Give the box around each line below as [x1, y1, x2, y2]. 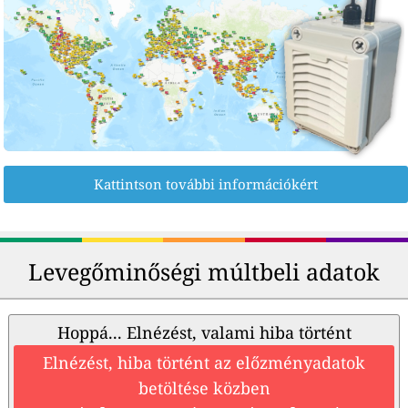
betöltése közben [138, 377, 270, 400]
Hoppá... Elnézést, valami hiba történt [56, 321, 352, 344]
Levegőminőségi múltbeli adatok [28, 256, 380, 288]
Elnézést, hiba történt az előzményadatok [43, 352, 365, 374]
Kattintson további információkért [94, 175, 318, 194]
